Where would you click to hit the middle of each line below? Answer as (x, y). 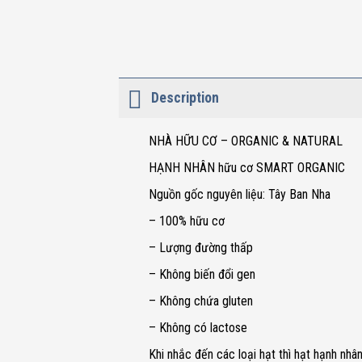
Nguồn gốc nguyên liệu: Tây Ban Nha (239, 194)
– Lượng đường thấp (200, 248)
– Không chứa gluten (200, 301)
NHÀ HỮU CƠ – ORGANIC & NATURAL (245, 141)
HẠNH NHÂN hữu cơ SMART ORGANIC (246, 168)
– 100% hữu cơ (186, 221)
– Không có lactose (198, 328)
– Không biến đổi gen (202, 274)
